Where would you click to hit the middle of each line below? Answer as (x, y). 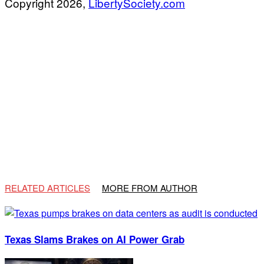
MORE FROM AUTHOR (150, 188)
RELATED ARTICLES (47, 188)
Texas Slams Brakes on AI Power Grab (95, 239)
